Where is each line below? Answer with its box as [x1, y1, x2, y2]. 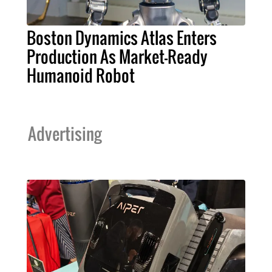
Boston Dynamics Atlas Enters [27, 25, 217, 50]
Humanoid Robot [27, 63, 135, 88]
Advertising [28, 121, 101, 146]
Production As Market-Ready [27, 44, 208, 69]
